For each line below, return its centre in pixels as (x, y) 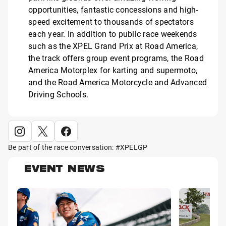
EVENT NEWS (65, 170)
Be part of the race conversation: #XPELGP (78, 147)
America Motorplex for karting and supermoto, (113, 70)
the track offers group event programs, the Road (116, 58)
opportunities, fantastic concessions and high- (113, 10)
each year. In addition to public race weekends (113, 34)
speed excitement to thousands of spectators (111, 22)
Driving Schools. (58, 94)
